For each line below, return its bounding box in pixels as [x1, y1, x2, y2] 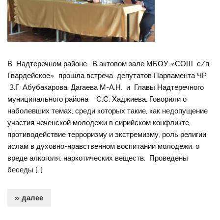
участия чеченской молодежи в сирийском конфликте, [7, 118, 191, 128]
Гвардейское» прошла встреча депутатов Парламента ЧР [7, 71, 211, 81]
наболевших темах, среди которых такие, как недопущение [7, 107, 208, 116]
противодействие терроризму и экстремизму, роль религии [7, 130, 207, 139]
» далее [15, 193, 44, 202]
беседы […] [7, 165, 43, 175]
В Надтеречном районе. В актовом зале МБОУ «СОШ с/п [7, 59, 210, 69]
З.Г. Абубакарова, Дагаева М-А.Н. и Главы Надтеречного [7, 83, 204, 92]
